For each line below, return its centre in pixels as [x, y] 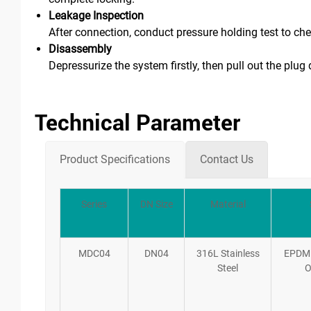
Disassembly [80, 49]
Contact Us [227, 159]
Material [228, 204]
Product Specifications [115, 159]
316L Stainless [228, 253]
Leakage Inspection [96, 15]
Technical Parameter [137, 121]
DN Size [156, 204]
